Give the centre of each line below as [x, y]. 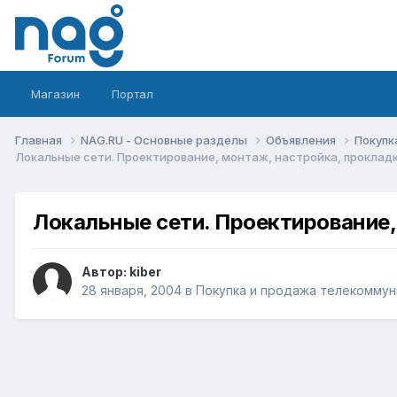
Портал [132, 94]
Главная [40, 140]
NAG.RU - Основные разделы [165, 140]
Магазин [55, 94]
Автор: [105, 272]
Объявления [302, 140]
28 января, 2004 [132, 291]
